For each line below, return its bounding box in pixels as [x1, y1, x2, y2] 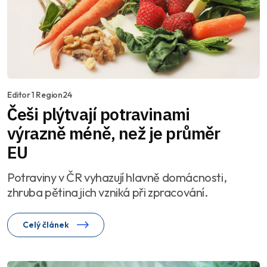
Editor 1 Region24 [7, 89, 72, 101]
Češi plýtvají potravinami [7, 103, 190, 126]
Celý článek [23, 219, 71, 231]
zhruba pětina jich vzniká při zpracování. [7, 185, 208, 200]
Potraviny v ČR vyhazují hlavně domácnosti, [7, 170, 227, 185]
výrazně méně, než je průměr [7, 122, 221, 145]
